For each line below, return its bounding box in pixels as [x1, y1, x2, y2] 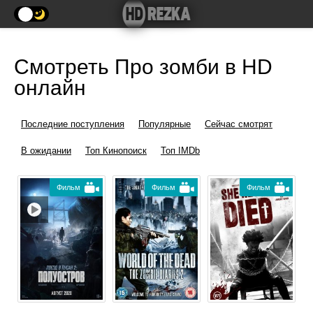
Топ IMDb [161, 145, 200, 156]
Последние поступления [21, 119, 124, 129]
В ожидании [21, 145, 71, 156]
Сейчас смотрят [205, 119, 272, 129]
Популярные [138, 119, 191, 129]
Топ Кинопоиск [85, 145, 147, 156]
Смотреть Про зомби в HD [14, 55, 272, 78]
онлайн [14, 76, 86, 99]
